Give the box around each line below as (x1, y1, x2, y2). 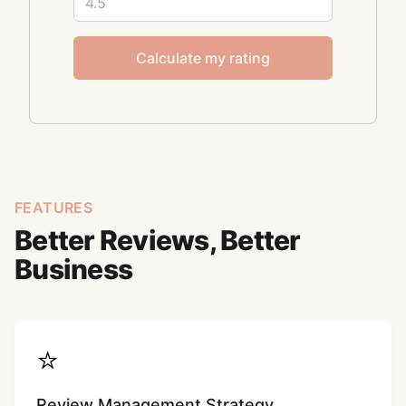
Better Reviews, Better (14, 224, 301, 256)
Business (14, 253, 132, 285)
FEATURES (14, 198, 93, 217)
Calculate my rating (136, 49, 270, 67)
